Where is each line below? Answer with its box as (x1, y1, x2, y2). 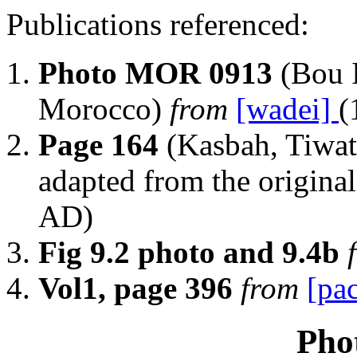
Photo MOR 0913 (38, 55, 273, 90)
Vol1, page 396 (38, 270, 233, 305)
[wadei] (236, 91, 339, 126)
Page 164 (38, 127, 159, 162)
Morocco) (38, 91, 170, 126)
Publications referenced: (6, 6, 309, 41)
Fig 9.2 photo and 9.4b (38, 234, 339, 269)
